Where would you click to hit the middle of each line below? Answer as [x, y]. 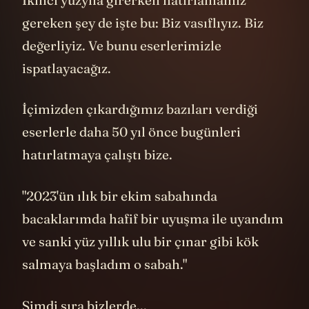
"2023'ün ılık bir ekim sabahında [120, 196]
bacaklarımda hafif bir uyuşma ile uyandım [153, 218]
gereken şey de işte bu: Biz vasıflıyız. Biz [143, 22]
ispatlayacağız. [67, 68]
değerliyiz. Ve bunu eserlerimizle [122, 45]
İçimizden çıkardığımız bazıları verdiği [140, 109]
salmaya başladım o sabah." [104, 264]
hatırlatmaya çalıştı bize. [97, 155]
